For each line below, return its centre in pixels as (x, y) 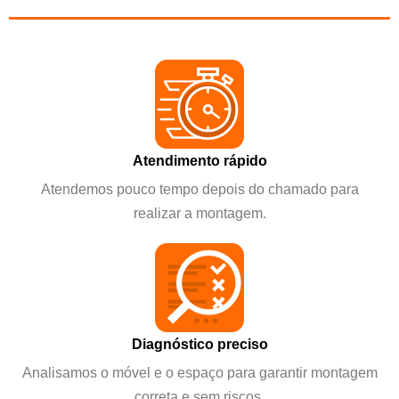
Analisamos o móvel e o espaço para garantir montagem (199, 372)
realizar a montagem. (199, 212)
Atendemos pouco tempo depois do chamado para (199, 188)
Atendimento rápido (199, 160)
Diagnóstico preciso (199, 343)
